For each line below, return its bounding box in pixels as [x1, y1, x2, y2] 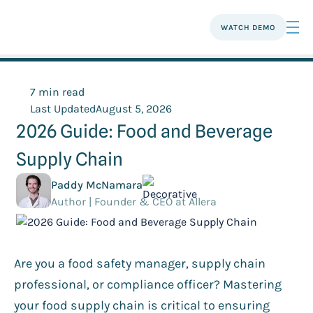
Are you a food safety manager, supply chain [14, 255, 265, 271]
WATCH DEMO [221, 22, 275, 32]
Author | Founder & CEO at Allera [51, 194, 217, 208]
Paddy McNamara [51, 177, 143, 191]
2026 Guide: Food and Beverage [16, 120, 273, 143]
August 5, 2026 [96, 102, 173, 116]
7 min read [30, 85, 85, 99]
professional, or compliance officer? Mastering [14, 276, 282, 292]
